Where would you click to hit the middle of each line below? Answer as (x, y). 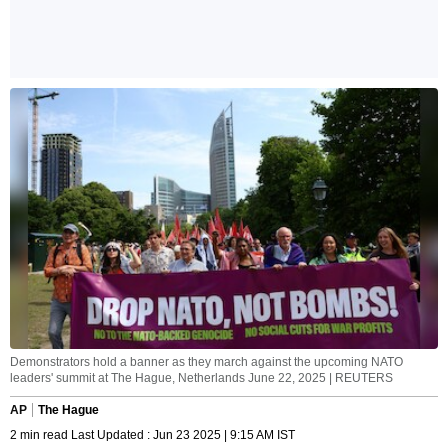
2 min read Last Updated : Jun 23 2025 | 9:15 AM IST (152, 435)
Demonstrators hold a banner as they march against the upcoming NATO (206, 362)
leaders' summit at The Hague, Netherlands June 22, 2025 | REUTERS (201, 378)
